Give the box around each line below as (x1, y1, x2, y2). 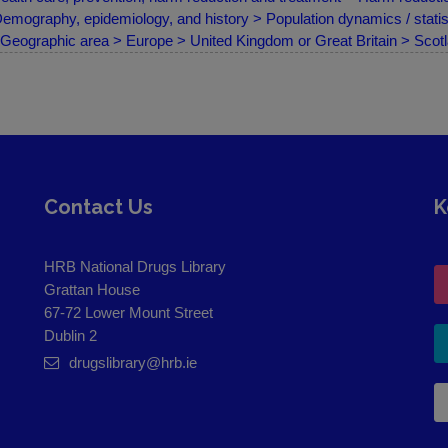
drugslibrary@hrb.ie (69, 354, 197, 372)
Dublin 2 (44, 327, 97, 345)
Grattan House (44, 281, 140, 299)
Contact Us (44, 195, 153, 220)
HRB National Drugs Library (44, 258, 226, 276)
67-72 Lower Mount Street (44, 304, 213, 322)
